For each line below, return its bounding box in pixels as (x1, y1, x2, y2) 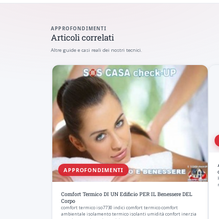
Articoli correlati (51, 31, 114, 43)
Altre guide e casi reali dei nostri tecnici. (51, 46, 142, 53)
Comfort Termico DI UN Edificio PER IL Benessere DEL (61, 191, 192, 198)
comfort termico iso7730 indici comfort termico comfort (61, 204, 178, 211)
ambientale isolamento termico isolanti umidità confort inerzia (61, 211, 197, 218)
